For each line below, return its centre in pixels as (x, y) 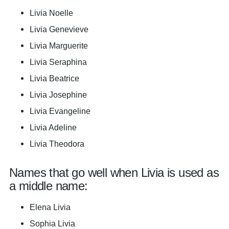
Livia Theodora (57, 144)
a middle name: (49, 186)
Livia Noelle (51, 13)
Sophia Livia (52, 223)
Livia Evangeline (60, 111)
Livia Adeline (53, 127)
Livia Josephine (58, 95)
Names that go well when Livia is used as (114, 173)
